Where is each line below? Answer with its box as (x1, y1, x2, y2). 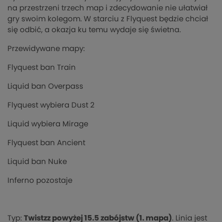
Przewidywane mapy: (7, 45, 85, 53)
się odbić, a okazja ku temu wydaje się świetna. (7, 26, 183, 34)
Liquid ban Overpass (7, 82, 83, 90)
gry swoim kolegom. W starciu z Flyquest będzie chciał (7, 15, 208, 23)
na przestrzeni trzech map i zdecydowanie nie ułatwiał (7, 4, 208, 12)
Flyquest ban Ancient (7, 139, 87, 147)
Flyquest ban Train (7, 63, 76, 71)
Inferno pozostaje (7, 176, 72, 184)
